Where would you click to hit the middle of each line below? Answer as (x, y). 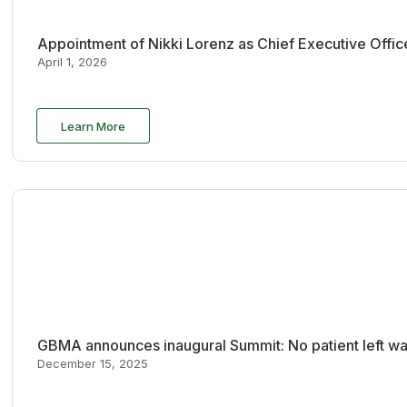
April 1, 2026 (72, 62)
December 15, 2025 (92, 363)
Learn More (93, 126)
